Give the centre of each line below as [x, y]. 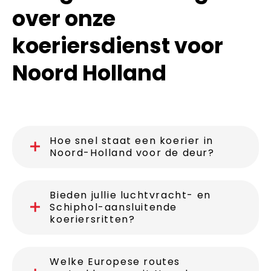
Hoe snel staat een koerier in [132, 140]
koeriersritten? [93, 219]
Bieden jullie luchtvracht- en [130, 195]
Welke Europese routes [115, 261]
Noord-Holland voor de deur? [132, 152]
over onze [64, 18]
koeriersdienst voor [118, 45]
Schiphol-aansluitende [113, 207]
